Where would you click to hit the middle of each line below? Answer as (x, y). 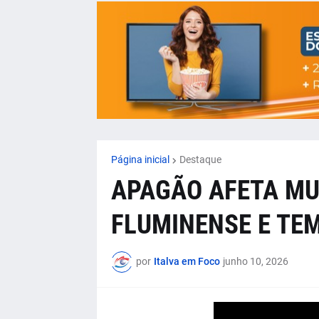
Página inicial (140, 159)
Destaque (200, 159)
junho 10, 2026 (255, 262)
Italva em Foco (187, 262)
